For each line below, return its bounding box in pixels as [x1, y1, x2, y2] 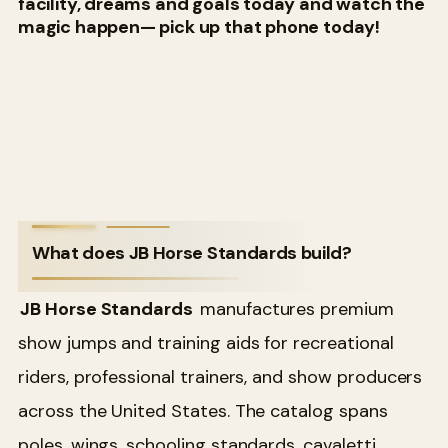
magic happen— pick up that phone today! [18, 14, 380, 39]
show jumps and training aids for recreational [18, 331, 394, 356]
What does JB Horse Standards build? [32, 241, 352, 266]
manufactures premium [195, 297, 394, 322]
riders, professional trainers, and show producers [18, 365, 423, 390]
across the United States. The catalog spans [18, 399, 388, 424]
